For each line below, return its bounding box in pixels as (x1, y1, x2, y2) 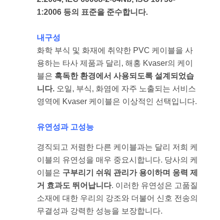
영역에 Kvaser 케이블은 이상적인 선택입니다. (37, 97, 197, 106)
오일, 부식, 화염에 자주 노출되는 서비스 (56, 84, 196, 93)
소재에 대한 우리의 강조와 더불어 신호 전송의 (37, 193, 198, 202)
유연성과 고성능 (37, 123, 94, 132)
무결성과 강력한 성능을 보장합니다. (37, 206, 163, 215)
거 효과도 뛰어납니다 (37, 181, 111, 190)
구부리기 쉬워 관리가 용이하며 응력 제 (60, 168, 198, 177)
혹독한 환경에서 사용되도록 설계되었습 (55, 72, 194, 81)
